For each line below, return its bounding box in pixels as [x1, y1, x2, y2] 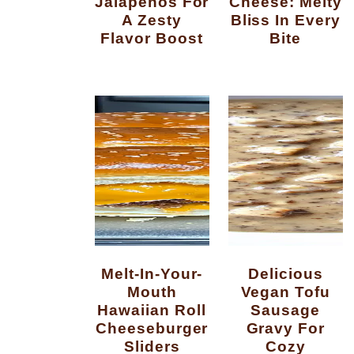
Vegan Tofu [240, 282, 331, 300]
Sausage [250, 300, 321, 318]
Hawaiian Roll [97, 300, 206, 318]
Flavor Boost [100, 28, 203, 47]
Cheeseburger [95, 318, 209, 337]
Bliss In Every [230, 10, 341, 28]
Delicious [248, 264, 260, 282]
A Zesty [122, 10, 183, 28]
